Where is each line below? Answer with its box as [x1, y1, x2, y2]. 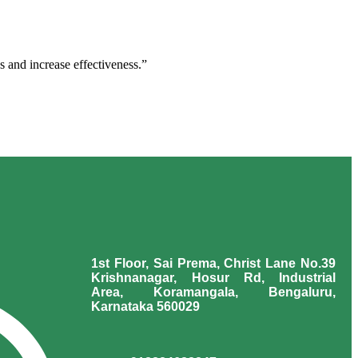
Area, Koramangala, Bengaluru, [91, 284, 336, 299]
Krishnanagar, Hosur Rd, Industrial [91, 270, 336, 284]
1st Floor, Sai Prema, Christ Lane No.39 [91, 256, 336, 270]
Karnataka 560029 [91, 299, 201, 313]
